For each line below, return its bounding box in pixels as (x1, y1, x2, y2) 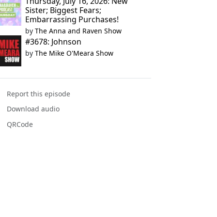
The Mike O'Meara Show (34, 48, 113, 58)
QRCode (7, 119, 33, 129)
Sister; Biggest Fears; (25, 5, 101, 15)
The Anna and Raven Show (34, 26, 122, 35)
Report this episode (7, 89, 71, 99)
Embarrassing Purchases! (25, 14, 119, 25)
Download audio (7, 104, 60, 114)
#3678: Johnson (25, 36, 81, 47)
